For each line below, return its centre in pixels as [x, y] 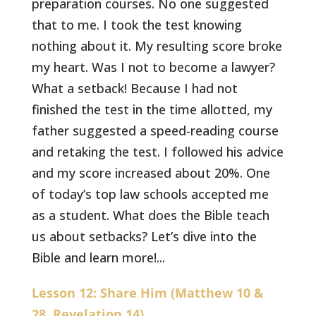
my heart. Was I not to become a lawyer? [154, 67]
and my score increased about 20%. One [151, 173]
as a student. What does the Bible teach [151, 215]
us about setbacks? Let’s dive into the [145, 236]
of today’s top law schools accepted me [151, 194]
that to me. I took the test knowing [137, 25]
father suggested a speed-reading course [156, 130]
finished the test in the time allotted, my [152, 109]
